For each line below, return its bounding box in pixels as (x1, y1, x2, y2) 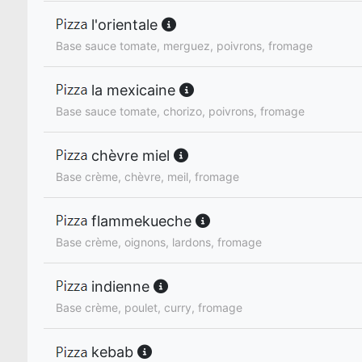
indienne (87, 278, 154, 296)
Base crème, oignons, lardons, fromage (56, 235, 262, 250)
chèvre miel (87, 147, 174, 165)
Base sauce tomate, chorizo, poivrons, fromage (56, 104, 305, 119)
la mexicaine (87, 82, 179, 99)
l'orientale (87, 15, 162, 33)
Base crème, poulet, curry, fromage (56, 301, 242, 315)
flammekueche (87, 213, 196, 230)
